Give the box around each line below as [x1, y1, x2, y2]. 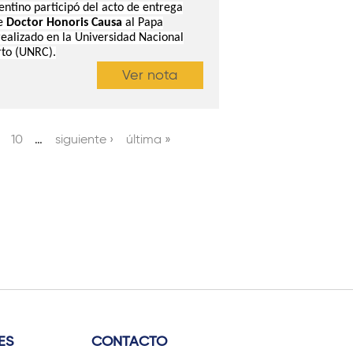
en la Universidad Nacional [46, 31, 184, 44]
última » [125, 131, 171, 147]
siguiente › [55, 131, 114, 147]
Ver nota [122, 66, 178, 84]
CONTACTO [91, 333, 167, 351]
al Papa [122, 16, 163, 29]
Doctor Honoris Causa [6, 16, 122, 29]
